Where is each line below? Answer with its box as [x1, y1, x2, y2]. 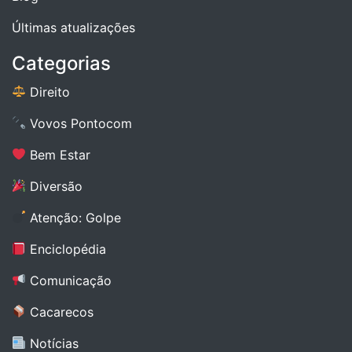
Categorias [12, 51, 111, 75]
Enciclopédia [26, 240, 107, 257]
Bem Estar [26, 146, 91, 163]
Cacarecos [26, 303, 94, 320]
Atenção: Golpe [26, 209, 122, 225]
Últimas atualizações [12, 19, 135, 35]
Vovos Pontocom [26, 115, 133, 131]
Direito [26, 83, 71, 100]
